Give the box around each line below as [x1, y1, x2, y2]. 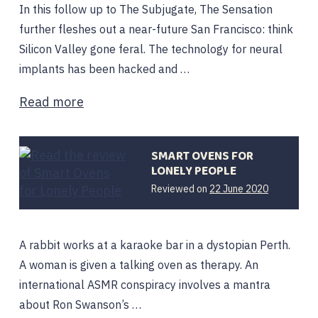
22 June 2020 [209, 182, 268, 195]
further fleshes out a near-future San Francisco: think [19, 22, 293, 36]
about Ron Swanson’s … [19, 297, 141, 312]
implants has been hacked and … [19, 62, 190, 76]
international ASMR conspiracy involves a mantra [19, 278, 270, 292]
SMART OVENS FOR [151, 147, 253, 166]
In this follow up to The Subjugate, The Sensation [19, 2, 273, 16]
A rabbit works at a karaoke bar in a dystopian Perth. [19, 238, 290, 252]
